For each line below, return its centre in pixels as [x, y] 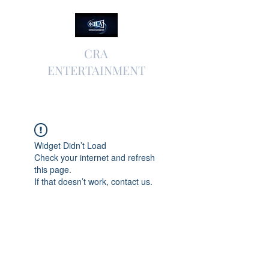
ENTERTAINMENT [96, 70]
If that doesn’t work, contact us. [93, 181]
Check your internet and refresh [95, 157]
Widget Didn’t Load [70, 145]
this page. [53, 169]
